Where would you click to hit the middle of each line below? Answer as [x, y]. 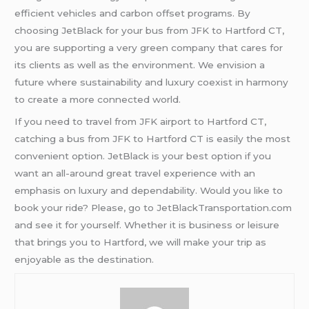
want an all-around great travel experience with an [135, 173]
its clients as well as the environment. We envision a [140, 65]
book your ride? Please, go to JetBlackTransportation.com [153, 208]
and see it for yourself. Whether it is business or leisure [147, 225]
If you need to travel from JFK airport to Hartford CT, [141, 122]
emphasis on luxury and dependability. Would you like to [149, 191]
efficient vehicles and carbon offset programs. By [133, 13]
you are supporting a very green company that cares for [149, 48]
